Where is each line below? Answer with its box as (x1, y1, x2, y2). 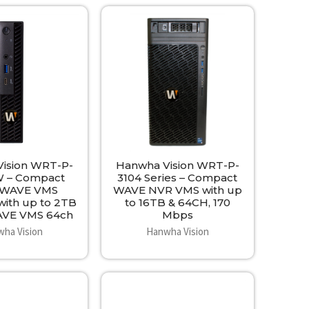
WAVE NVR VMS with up (112, 183, 242, 197)
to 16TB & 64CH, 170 (124, 195, 230, 209)
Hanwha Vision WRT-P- (115, 158, 239, 172)
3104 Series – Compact (117, 170, 238, 184)
